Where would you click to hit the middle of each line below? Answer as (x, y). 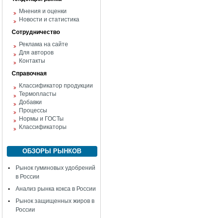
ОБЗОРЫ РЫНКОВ (52, 151)
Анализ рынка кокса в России (56, 189)
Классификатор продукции (56, 86)
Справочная (29, 73)
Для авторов (36, 53)
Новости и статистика (49, 19)
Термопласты (38, 94)
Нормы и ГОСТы (41, 119)
